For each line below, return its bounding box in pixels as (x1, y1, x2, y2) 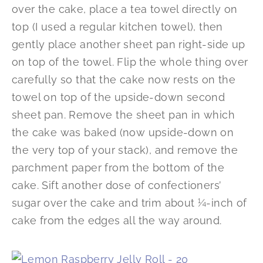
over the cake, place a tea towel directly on (12, 3, 238, 16)
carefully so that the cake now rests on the (12, 73, 236, 86)
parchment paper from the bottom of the (12, 161, 225, 174)
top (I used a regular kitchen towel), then (12, 21, 223, 33)
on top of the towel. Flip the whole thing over (12, 56, 248, 69)
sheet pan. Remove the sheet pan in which (12, 109, 235, 122)
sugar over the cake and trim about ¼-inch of (12, 197, 247, 210)
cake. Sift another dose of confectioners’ (12, 179, 221, 192)
